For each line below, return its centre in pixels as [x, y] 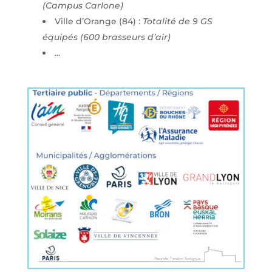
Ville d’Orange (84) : [97, 21]
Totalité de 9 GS [176, 21]
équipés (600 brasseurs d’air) [106, 37]
